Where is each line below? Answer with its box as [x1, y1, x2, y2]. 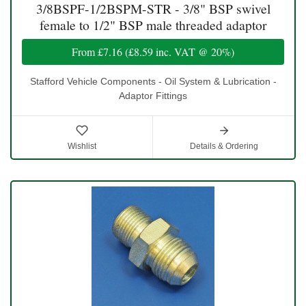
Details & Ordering [189, 141, 258, 152]
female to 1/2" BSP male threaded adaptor [39, 16, 267, 35]
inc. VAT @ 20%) [153, 44, 234, 59]
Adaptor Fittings [119, 90, 187, 102]
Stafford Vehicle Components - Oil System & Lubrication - [29, 76, 277, 87]
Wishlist [68, 141, 96, 152]
